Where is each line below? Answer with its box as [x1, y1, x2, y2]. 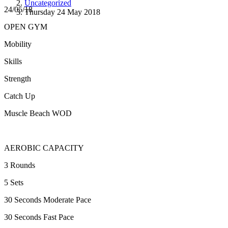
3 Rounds [4, 161, 35, 170]
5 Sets [4, 178, 23, 187]
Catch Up [4, 92, 35, 101]
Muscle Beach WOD [4, 109, 72, 118]
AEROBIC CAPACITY [4, 144, 84, 153]
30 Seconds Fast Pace [4, 213, 74, 222]
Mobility [4, 40, 32, 49]
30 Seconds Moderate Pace [4, 195, 91, 205]
